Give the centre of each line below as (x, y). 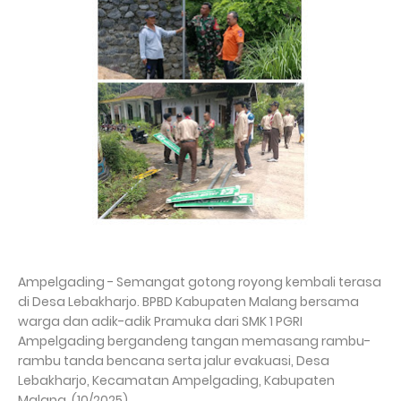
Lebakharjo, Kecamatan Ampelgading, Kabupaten (176, 381)
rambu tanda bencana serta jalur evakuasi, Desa (174, 361)
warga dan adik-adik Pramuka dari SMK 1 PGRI (160, 322)
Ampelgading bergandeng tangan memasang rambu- (194, 341)
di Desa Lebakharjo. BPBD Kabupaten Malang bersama (188, 302)
